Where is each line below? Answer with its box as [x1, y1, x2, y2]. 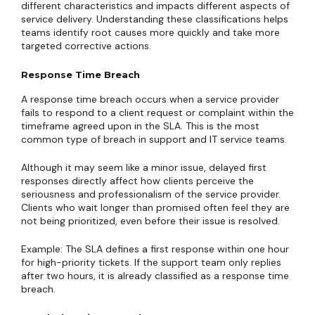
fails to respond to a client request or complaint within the [21, 106, 294, 119]
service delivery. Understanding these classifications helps [21, 13, 288, 25]
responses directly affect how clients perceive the [21, 174, 254, 187]
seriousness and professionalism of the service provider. [21, 188, 281, 200]
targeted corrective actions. [21, 39, 151, 52]
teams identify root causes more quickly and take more [21, 26, 280, 39]
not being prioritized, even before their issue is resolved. [21, 214, 280, 227]
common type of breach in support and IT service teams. [21, 133, 287, 146]
